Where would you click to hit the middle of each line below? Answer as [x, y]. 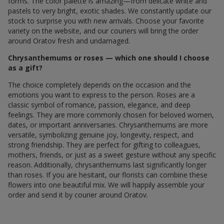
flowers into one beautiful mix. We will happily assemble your [106, 184]
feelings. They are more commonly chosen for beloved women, [111, 114]
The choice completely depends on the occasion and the [99, 84]
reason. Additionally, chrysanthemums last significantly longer [107, 164]
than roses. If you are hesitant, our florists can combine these [108, 174]
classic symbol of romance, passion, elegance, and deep [99, 104]
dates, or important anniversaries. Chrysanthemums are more [108, 124]
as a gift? [25, 67]
